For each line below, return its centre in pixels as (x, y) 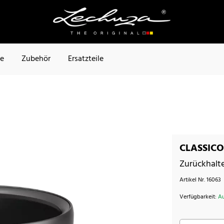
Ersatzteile (86, 59)
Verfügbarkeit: (199, 197)
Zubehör (36, 59)
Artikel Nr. (193, 180)
